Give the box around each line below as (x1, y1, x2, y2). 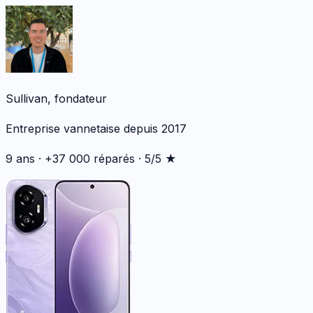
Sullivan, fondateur (6, 92, 107, 106)
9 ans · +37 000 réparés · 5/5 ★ (6, 152, 177, 166)
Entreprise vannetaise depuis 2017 (6, 122, 187, 136)
